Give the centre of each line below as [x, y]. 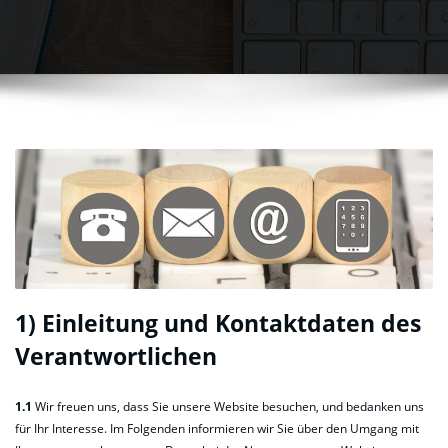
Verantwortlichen [116, 357]
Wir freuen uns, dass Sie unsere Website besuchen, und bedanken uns [228, 406]
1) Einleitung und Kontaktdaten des [218, 324]
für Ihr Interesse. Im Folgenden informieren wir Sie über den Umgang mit [217, 428]
